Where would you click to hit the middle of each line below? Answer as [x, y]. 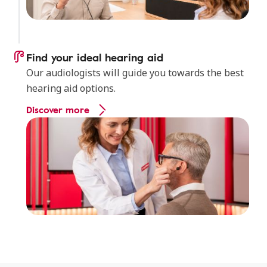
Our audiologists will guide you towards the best [135, 73]
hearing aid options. [71, 88]
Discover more [58, 110]
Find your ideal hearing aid [95, 57]
